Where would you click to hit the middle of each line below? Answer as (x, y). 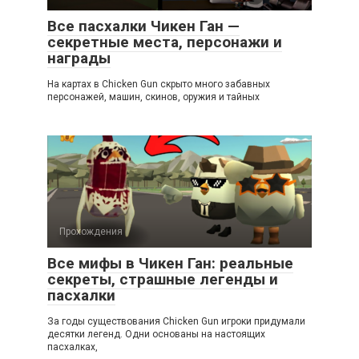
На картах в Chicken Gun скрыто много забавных (159, 84)
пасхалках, (73, 347)
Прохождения (91, 231)
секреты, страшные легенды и (163, 279)
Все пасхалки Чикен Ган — (143, 26)
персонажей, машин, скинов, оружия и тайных (153, 97)
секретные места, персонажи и (165, 42)
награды (79, 58)
